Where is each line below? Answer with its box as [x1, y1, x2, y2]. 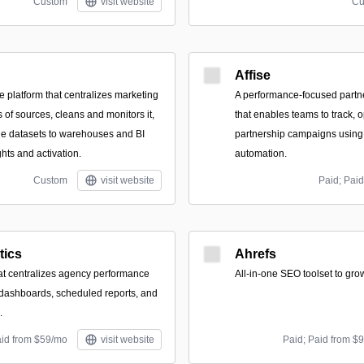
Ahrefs [235, 247, 276, 261]
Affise [235, 68, 271, 82]
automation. [235, 148, 287, 159]
